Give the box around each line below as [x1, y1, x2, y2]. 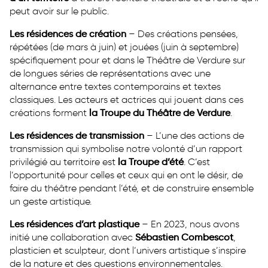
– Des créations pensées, [126, 28, 238, 39]
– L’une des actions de [144, 129, 244, 141]
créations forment [10, 106, 89, 118]
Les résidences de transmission [10, 129, 144, 141]
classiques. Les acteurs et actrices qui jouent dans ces [10, 93, 243, 105]
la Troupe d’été [118, 156, 184, 167]
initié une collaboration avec [10, 231, 135, 243]
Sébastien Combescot [135, 231, 233, 243]
